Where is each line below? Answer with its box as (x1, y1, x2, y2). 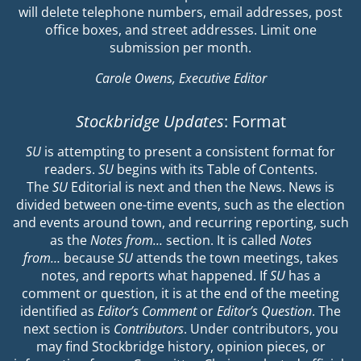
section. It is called (162, 231, 280, 250)
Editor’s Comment (98, 302, 197, 321)
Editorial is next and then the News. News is (68, 178, 334, 197)
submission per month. (110, 38, 251, 56)
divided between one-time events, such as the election (16, 196, 345, 214)
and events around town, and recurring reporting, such (12, 214, 349, 232)
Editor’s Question (217, 302, 312, 321)
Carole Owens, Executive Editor (94, 68, 267, 87)
